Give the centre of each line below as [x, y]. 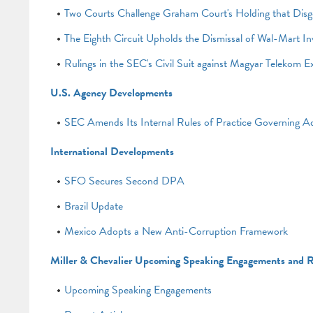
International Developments [112, 152]
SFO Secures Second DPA [124, 181]
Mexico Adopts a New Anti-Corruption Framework [176, 231]
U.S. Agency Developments [111, 93]
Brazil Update [93, 206]
